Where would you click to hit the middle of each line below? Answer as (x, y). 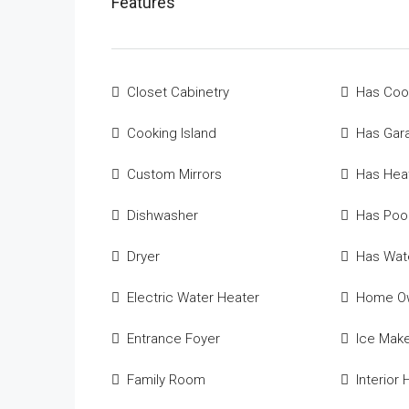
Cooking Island (172, 133)
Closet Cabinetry (178, 92)
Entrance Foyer (173, 339)
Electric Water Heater (193, 298)
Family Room (166, 380)
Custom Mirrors (174, 174)
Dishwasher (163, 215)
